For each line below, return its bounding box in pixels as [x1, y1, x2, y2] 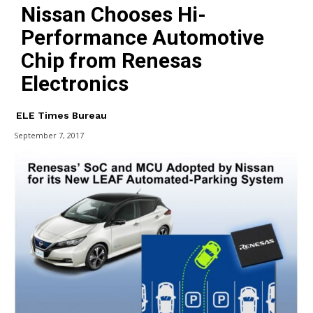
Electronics [21, 71, 129, 96]
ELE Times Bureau [16, 109, 107, 121]
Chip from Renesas [21, 48, 202, 73]
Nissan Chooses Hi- [21, 1, 206, 27]
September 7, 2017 [14, 130, 84, 140]
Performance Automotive [21, 24, 264, 50]
